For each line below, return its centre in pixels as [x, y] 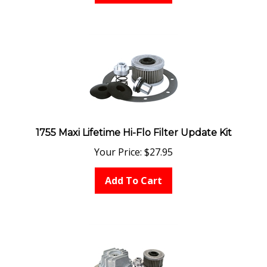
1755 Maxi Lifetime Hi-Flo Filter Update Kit [133, 127]
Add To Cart [133, 175]
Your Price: [118, 146]
